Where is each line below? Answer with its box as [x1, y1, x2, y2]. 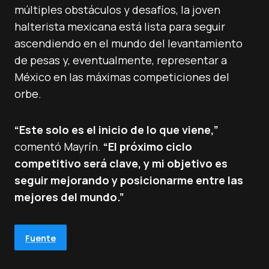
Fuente [25, 232, 56, 244]
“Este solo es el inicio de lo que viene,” [14, 122, 219, 137]
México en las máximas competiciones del [14, 70, 229, 84]
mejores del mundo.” [14, 190, 124, 204]
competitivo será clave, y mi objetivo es [14, 156, 228, 171]
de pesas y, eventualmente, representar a [14, 53, 227, 67]
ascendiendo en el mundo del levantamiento [14, 36, 243, 50]
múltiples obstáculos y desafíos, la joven [14, 2, 220, 17]
